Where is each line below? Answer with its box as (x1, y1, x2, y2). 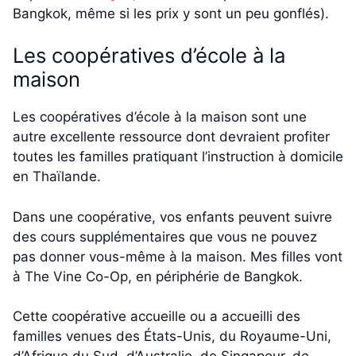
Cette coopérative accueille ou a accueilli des (13, 308, 300, 325)
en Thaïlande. (13, 168, 101, 185)
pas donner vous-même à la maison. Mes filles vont (13, 248, 342, 265)
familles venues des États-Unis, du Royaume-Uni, (13, 328, 331, 345)
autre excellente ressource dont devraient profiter (13, 129, 330, 145)
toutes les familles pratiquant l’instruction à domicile (13, 149, 343, 165)
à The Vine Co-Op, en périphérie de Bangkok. (13, 268, 303, 284)
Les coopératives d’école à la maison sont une (13, 109, 307, 126)
